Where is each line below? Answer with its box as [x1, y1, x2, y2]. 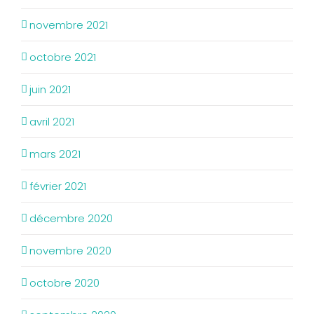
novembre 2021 [29, 18, 108, 32]
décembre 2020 [29, 211, 113, 226]
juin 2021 [29, 82, 71, 97]
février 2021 [29, 179, 86, 193]
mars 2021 [29, 146, 81, 161]
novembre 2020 [29, 243, 111, 258]
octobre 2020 [29, 275, 100, 290]
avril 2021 [29, 114, 74, 129]
